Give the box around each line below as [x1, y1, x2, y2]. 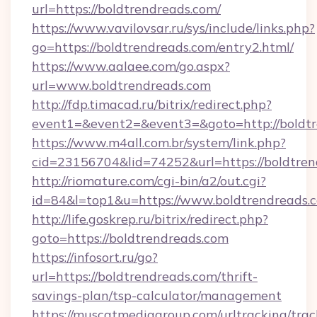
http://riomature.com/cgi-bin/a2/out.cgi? [32, 173, 266, 189]
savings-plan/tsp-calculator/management [32, 287, 282, 304]
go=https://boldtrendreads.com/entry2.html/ [32, 39, 294, 55]
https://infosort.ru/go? [32, 249, 158, 265]
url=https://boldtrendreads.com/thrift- [32, 268, 258, 284]
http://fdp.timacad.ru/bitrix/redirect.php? [32, 96, 272, 113]
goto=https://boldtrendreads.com [32, 230, 229, 246]
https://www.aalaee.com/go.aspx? [32, 58, 230, 74]
